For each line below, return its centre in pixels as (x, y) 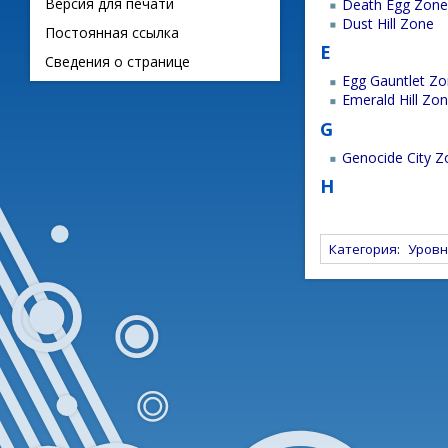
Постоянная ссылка (112, 32)
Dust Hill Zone (388, 23)
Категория (363, 248)
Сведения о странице (117, 61)
